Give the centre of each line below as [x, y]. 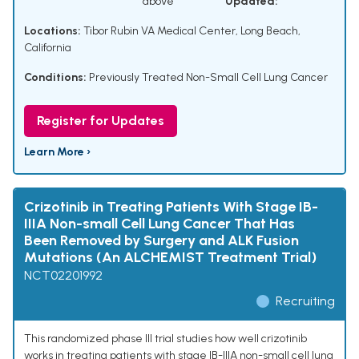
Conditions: [55, 78]
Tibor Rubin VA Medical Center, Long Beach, [191, 31]
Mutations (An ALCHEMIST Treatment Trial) [170, 258]
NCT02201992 [63, 276]
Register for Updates [101, 121]
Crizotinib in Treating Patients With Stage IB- [171, 207]
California [48, 48]
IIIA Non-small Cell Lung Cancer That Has [159, 224]
